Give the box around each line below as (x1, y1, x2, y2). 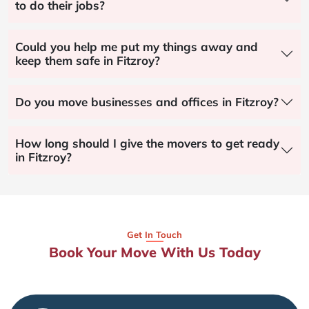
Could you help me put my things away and (15, 39, 258, 54)
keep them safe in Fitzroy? (15, 52, 160, 68)
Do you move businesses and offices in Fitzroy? (15, 94, 279, 109)
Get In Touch (127, 228, 182, 240)
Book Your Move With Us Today (48, 243, 261, 261)
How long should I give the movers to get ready (15, 135, 279, 150)
